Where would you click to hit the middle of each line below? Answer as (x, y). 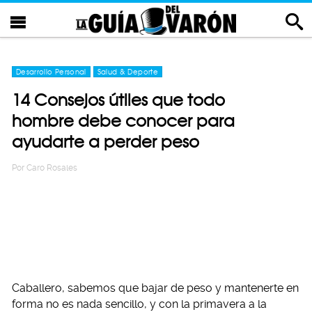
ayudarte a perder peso (106, 142)
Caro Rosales (52, 168)
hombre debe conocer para (123, 121)
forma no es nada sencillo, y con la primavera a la (139, 304)
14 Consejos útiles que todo (118, 100)
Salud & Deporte (127, 72)
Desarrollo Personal (51, 72)
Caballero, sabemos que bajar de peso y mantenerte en (155, 288)
